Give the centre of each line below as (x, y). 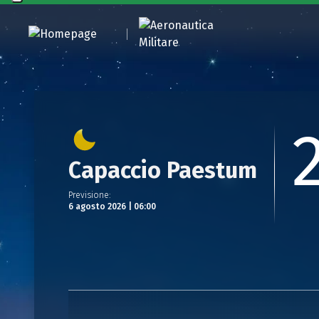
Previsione (89, 195)
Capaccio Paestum (163, 170)
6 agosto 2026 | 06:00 (112, 206)
